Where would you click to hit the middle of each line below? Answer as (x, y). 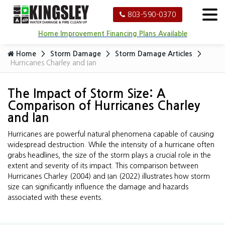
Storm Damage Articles (154, 54)
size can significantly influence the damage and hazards (98, 187)
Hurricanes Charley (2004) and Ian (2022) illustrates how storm (109, 176)
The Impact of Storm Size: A (86, 94)
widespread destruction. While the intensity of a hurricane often (111, 145)
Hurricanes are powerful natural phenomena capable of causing (111, 134)
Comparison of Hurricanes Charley (104, 106)
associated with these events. (55, 197)
